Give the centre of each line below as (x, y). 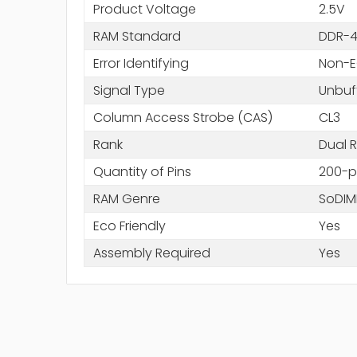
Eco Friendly (129, 226)
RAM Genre (126, 198)
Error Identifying (141, 63)
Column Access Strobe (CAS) (182, 117)
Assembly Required (151, 253)
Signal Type (129, 90)
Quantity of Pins (142, 171)
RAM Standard (137, 36)
